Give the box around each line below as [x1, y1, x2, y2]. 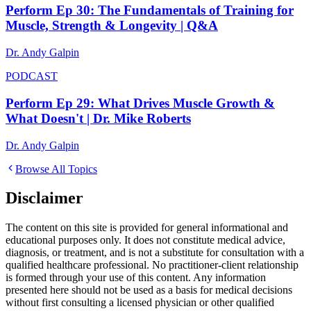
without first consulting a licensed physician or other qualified [6, 296, 274, 309]
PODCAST [6, 70, 58, 83]
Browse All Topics [15, 162, 97, 175]
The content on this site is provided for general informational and [6, 221, 288, 234]
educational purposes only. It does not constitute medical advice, [6, 234, 285, 246]
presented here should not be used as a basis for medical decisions [6, 284, 292, 296]
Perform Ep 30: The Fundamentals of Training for [6, 3, 294, 18]
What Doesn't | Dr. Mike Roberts [6, 110, 191, 126]
